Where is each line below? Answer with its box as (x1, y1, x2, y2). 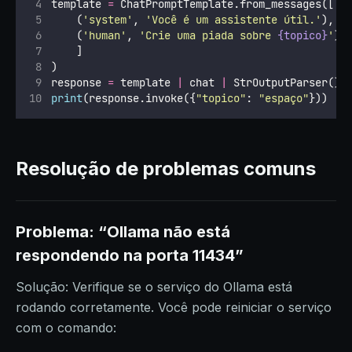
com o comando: (16, 320, 116, 335)
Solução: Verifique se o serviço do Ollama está (16, 279, 292, 295)
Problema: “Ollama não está (16, 222, 230, 241)
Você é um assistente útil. (151, 13, 315, 27)
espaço (264, 91, 302, 105)
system (88, 13, 126, 27)
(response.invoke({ (82, 91, 196, 105)
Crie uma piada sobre (145, 28, 277, 42)
